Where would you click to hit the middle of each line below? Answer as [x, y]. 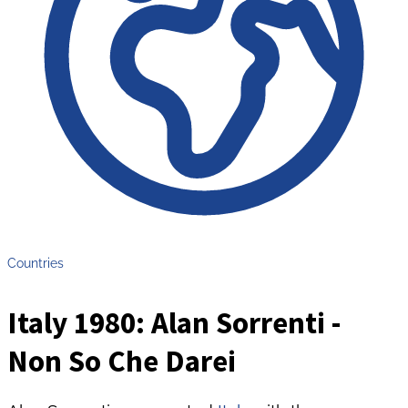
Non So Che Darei [122, 361]
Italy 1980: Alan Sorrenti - [174, 323]
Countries [36, 262]
